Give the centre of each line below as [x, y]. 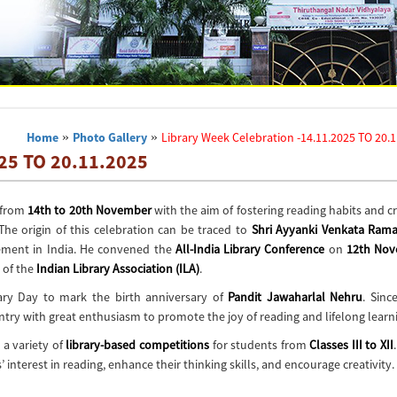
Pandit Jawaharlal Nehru [296, 297]
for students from [260, 345]
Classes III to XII [351, 345]
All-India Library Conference [250, 249]
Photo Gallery [110, 137]
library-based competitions [137, 345]
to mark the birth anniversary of [133, 297]
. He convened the [124, 249]
